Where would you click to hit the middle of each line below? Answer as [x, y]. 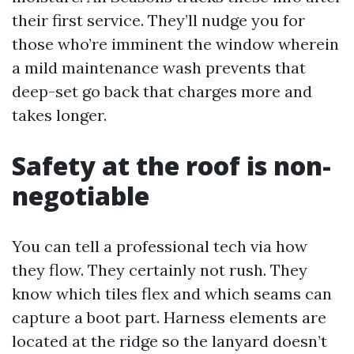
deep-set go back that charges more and [162, 91]
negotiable [81, 196]
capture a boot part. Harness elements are [169, 317]
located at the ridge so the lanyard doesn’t [169, 341]
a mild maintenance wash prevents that [159, 68]
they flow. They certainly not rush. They [160, 270]
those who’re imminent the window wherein [175, 44]
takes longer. [59, 115]
